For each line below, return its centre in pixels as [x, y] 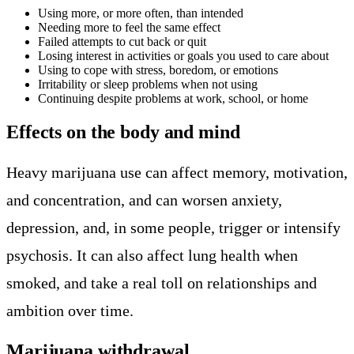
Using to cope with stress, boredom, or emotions [158, 70]
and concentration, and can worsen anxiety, [144, 200]
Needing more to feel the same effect [129, 27]
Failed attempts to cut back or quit [122, 41]
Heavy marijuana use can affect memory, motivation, [177, 172]
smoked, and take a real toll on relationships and [162, 282]
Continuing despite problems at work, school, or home [173, 98]
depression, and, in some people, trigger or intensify [173, 227]
